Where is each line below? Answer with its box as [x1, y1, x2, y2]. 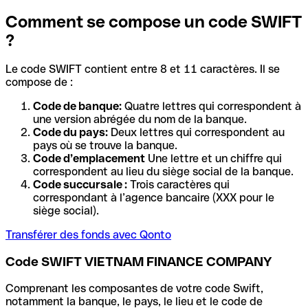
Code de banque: [33, 100, 122, 113]
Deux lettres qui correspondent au [108, 126, 285, 140]
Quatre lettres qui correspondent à [122, 100, 301, 113]
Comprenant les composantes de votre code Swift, [5, 281, 263, 295]
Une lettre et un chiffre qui [145, 152, 282, 166]
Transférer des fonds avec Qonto [5, 228, 171, 242]
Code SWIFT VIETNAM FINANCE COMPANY [5, 254, 272, 269]
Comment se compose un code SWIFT [5, 12, 302, 31]
